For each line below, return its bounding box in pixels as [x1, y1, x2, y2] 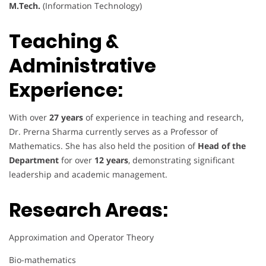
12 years [94, 154, 128, 166]
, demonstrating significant [128, 154, 235, 166]
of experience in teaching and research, [83, 111, 243, 123]
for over [59, 154, 94, 166]
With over [9, 111, 49, 123]
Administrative [9, 52, 156, 79]
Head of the [198, 140, 246, 151]
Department [9, 154, 59, 166]
